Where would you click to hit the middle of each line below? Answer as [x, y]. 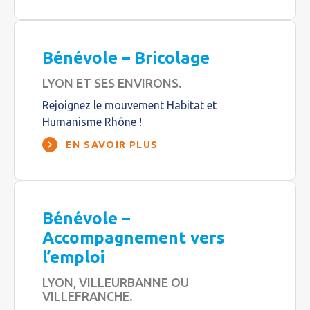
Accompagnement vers [134, 238]
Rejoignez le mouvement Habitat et [129, 105]
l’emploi [73, 257]
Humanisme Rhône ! [92, 122]
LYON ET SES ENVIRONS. [112, 83]
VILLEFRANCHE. [88, 296]
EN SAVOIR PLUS [112, 145]
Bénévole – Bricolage [126, 58]
